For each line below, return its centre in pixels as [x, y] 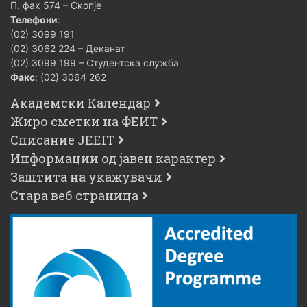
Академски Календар [81, 102]
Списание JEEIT [62, 139]
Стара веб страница [74, 195]
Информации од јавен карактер [113, 158]
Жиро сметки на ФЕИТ [84, 121]
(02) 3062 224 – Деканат [67, 48]
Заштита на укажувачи [86, 176]
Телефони [34, 19]
